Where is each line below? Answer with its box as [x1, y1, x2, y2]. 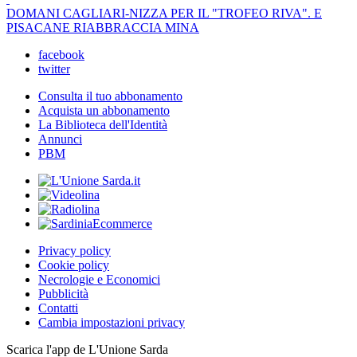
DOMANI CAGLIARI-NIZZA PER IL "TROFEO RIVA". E [6, 6, 322, 21]
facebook [38, 48, 84, 62]
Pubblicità [38, 287, 88, 301]
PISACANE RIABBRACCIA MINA [6, 21, 199, 35]
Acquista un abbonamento [38, 104, 170, 118]
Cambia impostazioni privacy [38, 316, 185, 330]
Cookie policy [38, 258, 109, 273]
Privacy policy [38, 244, 111, 258]
